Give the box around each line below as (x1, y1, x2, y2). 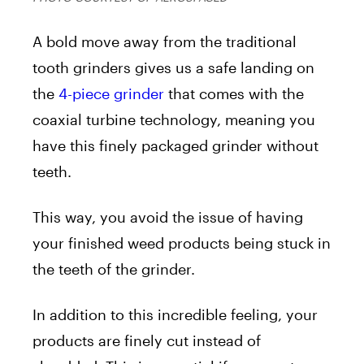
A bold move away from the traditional (32, 32, 297, 50)
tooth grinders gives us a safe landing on (32, 58, 314, 76)
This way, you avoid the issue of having (32, 207, 303, 226)
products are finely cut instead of (32, 331, 261, 349)
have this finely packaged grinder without (32, 136, 318, 154)
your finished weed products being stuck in (32, 233, 331, 252)
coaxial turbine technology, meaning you (32, 110, 315, 128)
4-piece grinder (58, 84, 164, 102)
